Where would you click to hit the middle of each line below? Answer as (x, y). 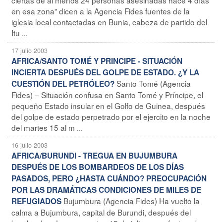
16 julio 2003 (29, 145)
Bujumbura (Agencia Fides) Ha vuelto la (132, 200)
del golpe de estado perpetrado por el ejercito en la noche (111, 116)
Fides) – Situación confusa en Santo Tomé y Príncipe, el (107, 94)
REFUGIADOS (36, 201)
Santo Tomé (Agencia (154, 83)
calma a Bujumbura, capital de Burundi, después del (101, 212)
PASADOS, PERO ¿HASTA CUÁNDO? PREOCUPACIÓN (109, 178)
